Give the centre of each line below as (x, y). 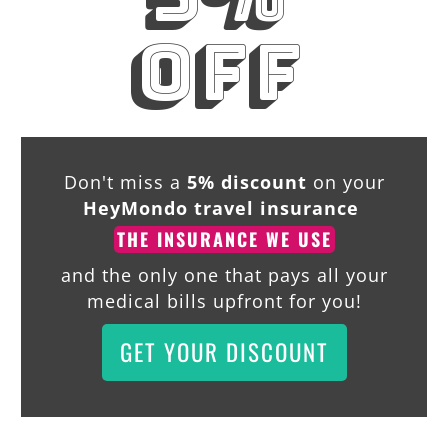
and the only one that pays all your (224, 274)
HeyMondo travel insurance (221, 207)
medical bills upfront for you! (224, 300)
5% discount (246, 181)
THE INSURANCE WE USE (224, 238)
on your (345, 181)
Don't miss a (125, 181)
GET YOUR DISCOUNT (224, 351)
